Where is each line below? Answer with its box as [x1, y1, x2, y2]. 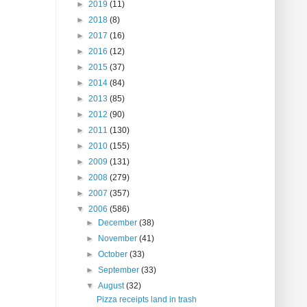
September [98, 265, 142, 275]
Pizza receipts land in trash [96, 295, 197, 305]
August [98, 281, 127, 291]
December [98, 218, 140, 228]
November [98, 234, 140, 244]
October [98, 249, 130, 260]
